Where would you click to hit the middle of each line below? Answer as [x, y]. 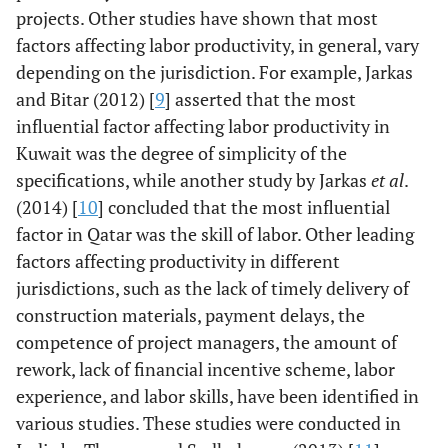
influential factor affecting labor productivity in [203, 126]
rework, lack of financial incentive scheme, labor [205, 369]
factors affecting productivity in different [178, 261]
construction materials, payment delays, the [190, 315]
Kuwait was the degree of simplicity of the [181, 153]
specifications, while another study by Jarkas [193, 180]
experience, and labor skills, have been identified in [217, 396]
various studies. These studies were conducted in [208, 423]
